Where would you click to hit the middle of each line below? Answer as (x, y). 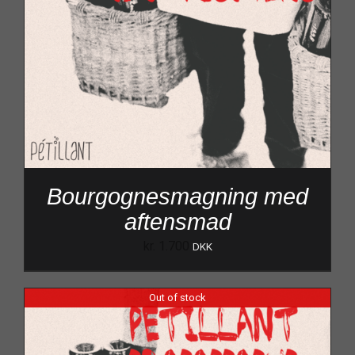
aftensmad (177, 221)
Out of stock (177, 298)
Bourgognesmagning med (177, 196)
